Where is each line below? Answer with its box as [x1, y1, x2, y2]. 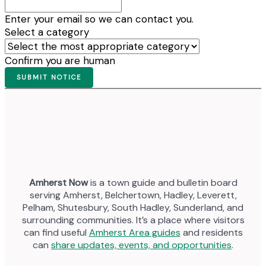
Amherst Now [28, 176, 88, 189]
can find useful [23, 226, 89, 239]
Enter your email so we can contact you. [5, 12, 194, 26]
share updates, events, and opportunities [51, 238, 232, 251]
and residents [180, 226, 243, 239]
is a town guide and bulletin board [87, 176, 237, 189]
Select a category [5, 26, 89, 39]
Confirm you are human [5, 54, 115, 68]
